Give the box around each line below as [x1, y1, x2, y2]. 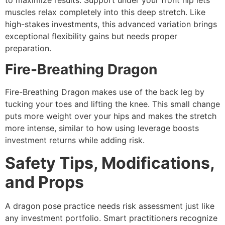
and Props [5, 172, 84, 192]
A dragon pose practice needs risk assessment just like [5, 200, 214, 211]
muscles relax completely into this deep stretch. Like [5, 7, 205, 17]
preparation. [5, 43, 51, 53]
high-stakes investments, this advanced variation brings [5, 19, 217, 29]
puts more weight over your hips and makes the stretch [5, 111, 216, 122]
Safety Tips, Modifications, [5, 153, 214, 173]
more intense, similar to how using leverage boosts [5, 123, 199, 134]
